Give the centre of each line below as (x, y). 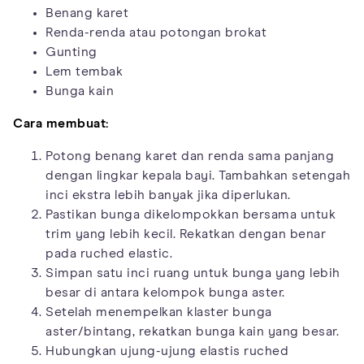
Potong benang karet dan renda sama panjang (190, 156)
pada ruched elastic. (109, 253)
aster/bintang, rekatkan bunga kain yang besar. (192, 331)
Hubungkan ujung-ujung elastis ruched (167, 351)
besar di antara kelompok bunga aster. (165, 292)
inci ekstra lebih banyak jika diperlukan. (168, 195)
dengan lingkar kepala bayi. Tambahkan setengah (198, 175)
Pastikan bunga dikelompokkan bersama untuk (191, 214)
